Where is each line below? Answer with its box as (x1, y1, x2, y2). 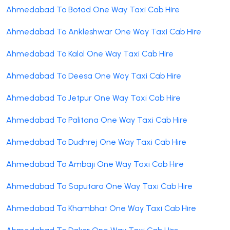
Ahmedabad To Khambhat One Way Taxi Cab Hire (6, 203, 196, 213)
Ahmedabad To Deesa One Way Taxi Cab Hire (6, 70, 181, 81)
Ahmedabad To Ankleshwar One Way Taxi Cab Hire (6, 26, 201, 36)
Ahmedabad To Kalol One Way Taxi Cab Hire (6, 48, 174, 59)
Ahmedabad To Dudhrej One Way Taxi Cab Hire (6, 137, 186, 147)
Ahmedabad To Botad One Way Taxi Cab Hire (6, 4, 180, 14)
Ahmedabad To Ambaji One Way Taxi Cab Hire (6, 159, 184, 169)
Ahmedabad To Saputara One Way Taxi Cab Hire (6, 181, 193, 191)
